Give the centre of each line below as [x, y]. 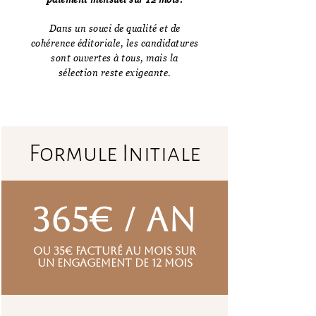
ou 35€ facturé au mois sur [115, 250]
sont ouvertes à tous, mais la [115, 57]
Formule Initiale [115, 153]
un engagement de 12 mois [115, 262]
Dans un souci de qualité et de [115, 28]
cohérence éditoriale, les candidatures [115, 43]
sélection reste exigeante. [115, 72]
